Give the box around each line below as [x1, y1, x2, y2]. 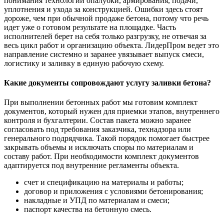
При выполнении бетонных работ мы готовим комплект [4, 98, 197, 107]
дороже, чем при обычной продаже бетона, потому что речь [4, 13, 208, 22]
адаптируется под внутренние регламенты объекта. [4, 161, 179, 170]
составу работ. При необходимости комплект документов [4, 152, 199, 161]
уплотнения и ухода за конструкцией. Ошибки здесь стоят [4, 4, 203, 13]
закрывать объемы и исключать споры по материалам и [4, 143, 193, 152]
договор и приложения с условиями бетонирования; [24, 187, 203, 196]
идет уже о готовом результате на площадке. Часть [4, 22, 176, 31]
